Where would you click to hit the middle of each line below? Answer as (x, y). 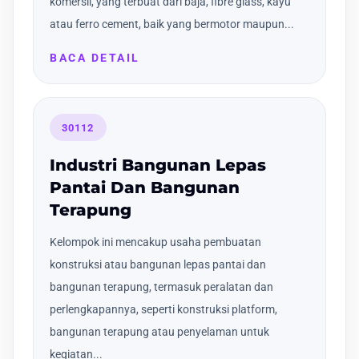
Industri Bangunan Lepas (158, 165)
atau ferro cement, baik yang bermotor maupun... (172, 24)
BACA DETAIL (95, 58)
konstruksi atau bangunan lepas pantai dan (158, 264)
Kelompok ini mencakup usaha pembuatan (155, 242)
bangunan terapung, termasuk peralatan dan (161, 286)
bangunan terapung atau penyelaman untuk (159, 331)
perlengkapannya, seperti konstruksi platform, (163, 309)
